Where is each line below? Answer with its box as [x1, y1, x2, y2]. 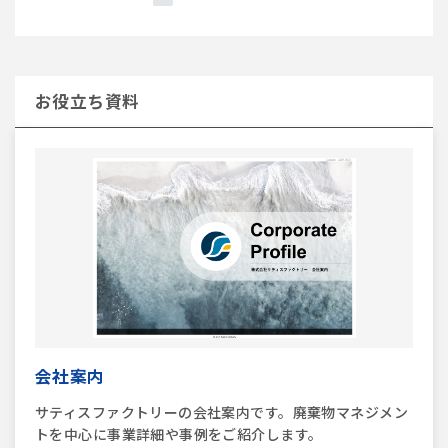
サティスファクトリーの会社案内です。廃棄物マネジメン [35, 402, 408, 422]
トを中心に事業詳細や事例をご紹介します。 [35, 424, 323, 444]
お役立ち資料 [35, 89, 140, 113]
